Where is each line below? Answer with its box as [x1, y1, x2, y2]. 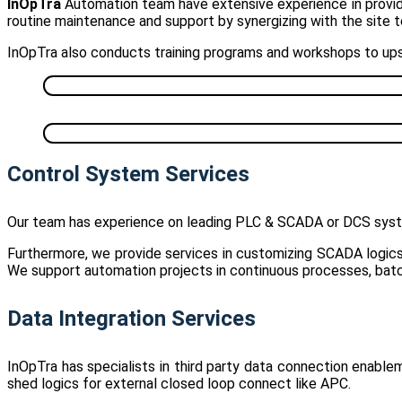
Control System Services [7, 162, 249, 188]
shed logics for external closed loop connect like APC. [7, 375, 351, 393]
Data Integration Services [7, 306, 256, 332]
